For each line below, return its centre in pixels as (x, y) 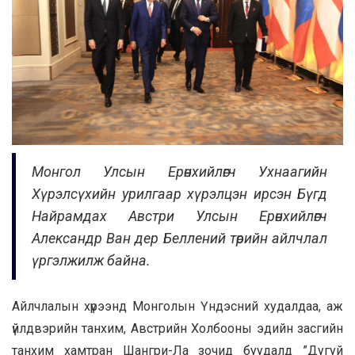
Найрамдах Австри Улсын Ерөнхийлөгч (179, 216)
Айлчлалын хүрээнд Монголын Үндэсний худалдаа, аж (177, 306)
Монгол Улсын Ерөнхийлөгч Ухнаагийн (179, 171)
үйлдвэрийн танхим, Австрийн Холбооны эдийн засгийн (177, 328)
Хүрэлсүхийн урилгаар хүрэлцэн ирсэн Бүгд (179, 193)
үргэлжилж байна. (91, 260)
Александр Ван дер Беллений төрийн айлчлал (179, 238)
